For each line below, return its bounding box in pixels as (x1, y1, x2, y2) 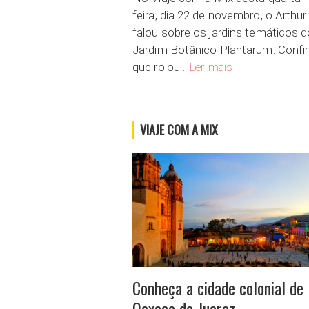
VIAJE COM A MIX (140, 120, 218, 139)
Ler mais (190, 59, 232, 74)
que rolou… (132, 59, 190, 74)
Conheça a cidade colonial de (132, 275, 303, 301)
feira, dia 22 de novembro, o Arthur (132, 8, 307, 22)
